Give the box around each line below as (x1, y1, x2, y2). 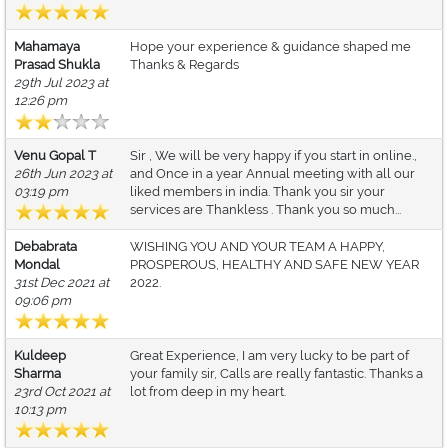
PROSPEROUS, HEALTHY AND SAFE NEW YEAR (130, 257, 419, 273)
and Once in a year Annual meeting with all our (130, 166, 415, 182)
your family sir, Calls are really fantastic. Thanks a (130, 366, 423, 382)
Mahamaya (14, 39, 80, 55)
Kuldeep (14, 348, 66, 364)
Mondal (14, 257, 60, 273)
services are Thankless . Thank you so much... (130, 202, 401, 218)
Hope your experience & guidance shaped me (130, 39, 411, 55)
